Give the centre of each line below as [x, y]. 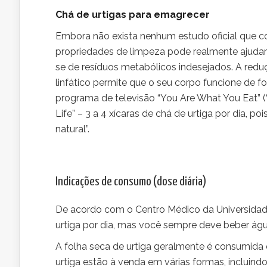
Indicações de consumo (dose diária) [131, 182]
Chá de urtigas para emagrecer [133, 15]
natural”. [72, 129]
